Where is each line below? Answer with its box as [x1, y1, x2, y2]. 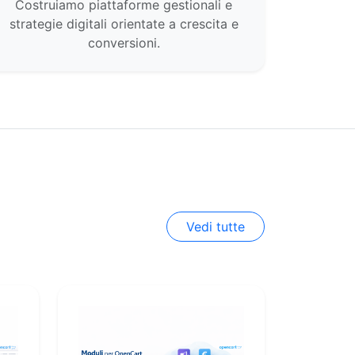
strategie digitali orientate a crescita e [9, 16, 239, 32]
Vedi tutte [186, 218, 245, 235]
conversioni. [87, 35, 160, 51]
